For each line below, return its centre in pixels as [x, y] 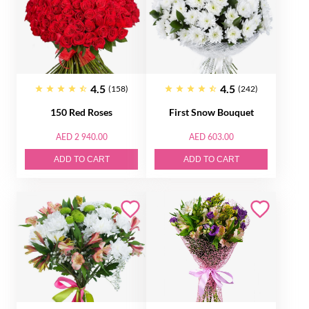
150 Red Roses [81, 112]
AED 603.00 [211, 137]
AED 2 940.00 [81, 137]
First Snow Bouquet [211, 112]
